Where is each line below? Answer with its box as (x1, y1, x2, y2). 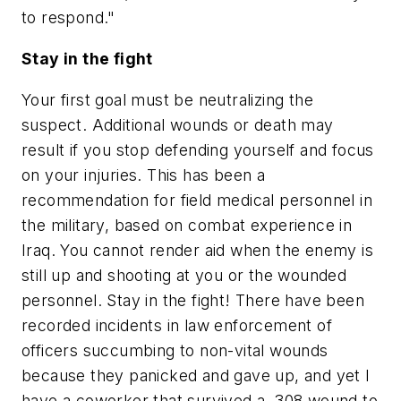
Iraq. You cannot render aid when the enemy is (21, 240, 373, 260)
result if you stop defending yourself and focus (21, 140, 374, 159)
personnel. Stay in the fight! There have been (21, 290, 364, 310)
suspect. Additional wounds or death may (21, 115, 334, 134)
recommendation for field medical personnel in (21, 190, 372, 209)
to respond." (21, 8, 115, 28)
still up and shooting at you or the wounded (21, 265, 347, 285)
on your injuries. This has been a (21, 165, 266, 184)
